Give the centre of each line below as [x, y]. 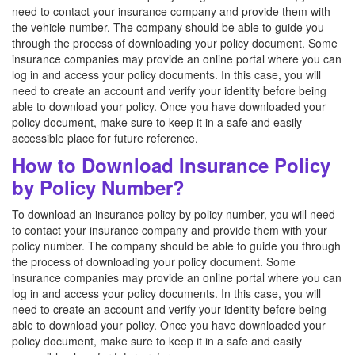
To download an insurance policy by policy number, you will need [174, 214]
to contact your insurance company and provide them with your [170, 230]
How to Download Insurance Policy [171, 165]
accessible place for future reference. [105, 138]
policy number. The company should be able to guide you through [176, 246]
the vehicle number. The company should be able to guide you [168, 27]
